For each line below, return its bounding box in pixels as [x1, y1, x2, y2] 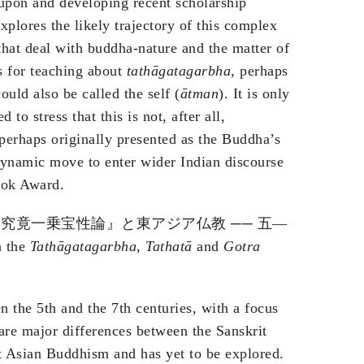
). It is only [219, 85, 290, 102]
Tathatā [145, 238, 193, 255]
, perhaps [231, 63, 288, 80]
